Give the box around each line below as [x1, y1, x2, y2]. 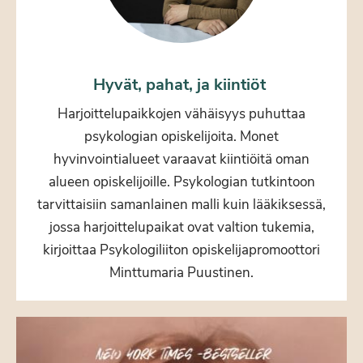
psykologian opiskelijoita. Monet [84, 127, 279, 147]
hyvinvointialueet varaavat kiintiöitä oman [53, 150, 310, 169]
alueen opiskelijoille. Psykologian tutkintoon [48, 173, 315, 192]
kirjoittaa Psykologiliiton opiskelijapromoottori [43, 241, 320, 260]
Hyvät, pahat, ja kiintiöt [93, 74, 270, 96]
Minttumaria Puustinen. [109, 263, 254, 283]
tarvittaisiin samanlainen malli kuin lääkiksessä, [37, 195, 326, 215]
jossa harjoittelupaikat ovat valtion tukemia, [49, 218, 314, 237]
